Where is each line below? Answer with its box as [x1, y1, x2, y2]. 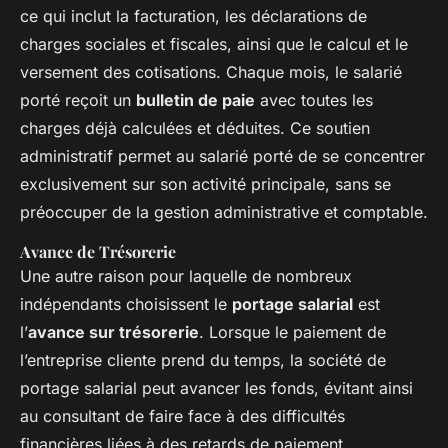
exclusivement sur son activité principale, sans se [20, 173, 391, 194]
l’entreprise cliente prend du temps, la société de [20, 349, 386, 370]
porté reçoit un [20, 89, 136, 110]
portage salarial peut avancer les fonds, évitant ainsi [20, 377, 413, 398]
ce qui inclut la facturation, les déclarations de [20, 5, 367, 26]
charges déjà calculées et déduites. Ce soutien [20, 117, 370, 138]
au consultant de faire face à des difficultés [20, 405, 345, 426]
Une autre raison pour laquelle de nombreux [20, 265, 352, 286]
